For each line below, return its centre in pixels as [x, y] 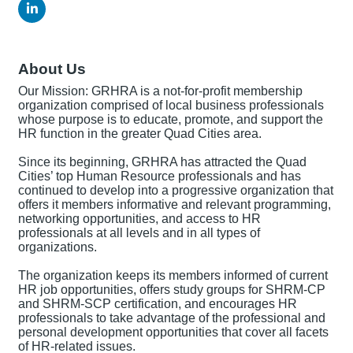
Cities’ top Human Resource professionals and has [160, 176]
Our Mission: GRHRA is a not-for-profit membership [160, 91]
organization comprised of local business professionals [171, 105]
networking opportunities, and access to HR [139, 218]
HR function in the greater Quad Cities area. [140, 133]
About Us [52, 69]
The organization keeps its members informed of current [173, 275]
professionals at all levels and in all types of [139, 232]
